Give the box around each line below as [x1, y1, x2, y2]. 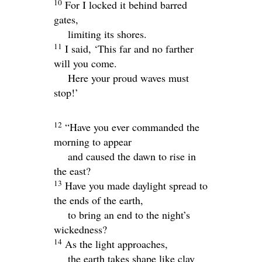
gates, [54, 12, 78, 27]
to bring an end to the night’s [68, 208, 190, 222]
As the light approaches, [65, 237, 168, 251]
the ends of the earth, [54, 193, 143, 208]
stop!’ [54, 85, 78, 100]
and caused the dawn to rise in [68, 149, 196, 164]
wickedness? [54, 222, 107, 237]
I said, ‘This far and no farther [65, 42, 194, 56]
